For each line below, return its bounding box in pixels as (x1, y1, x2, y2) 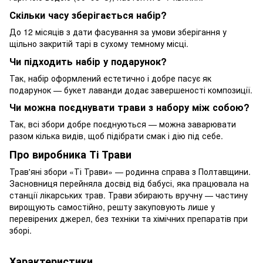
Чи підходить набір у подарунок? (9, 54, 167, 68)
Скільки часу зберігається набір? (9, 8, 167, 22)
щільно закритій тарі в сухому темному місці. (9, 37, 188, 49)
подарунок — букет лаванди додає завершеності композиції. (9, 83, 252, 96)
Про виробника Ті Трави (9, 146, 131, 162)
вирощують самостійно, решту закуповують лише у (9, 201, 215, 213)
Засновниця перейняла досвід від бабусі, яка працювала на (9, 177, 249, 190)
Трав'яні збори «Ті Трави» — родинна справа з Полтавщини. (9, 166, 251, 178)
